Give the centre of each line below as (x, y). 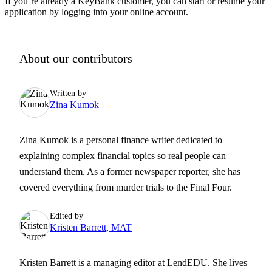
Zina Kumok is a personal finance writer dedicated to (121, 140)
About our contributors (76, 59)
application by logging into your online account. (97, 12)
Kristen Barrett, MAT (91, 228)
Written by (68, 93)
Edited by (66, 216)
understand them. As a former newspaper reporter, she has (130, 172)
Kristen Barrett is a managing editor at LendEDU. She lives (133, 263)
